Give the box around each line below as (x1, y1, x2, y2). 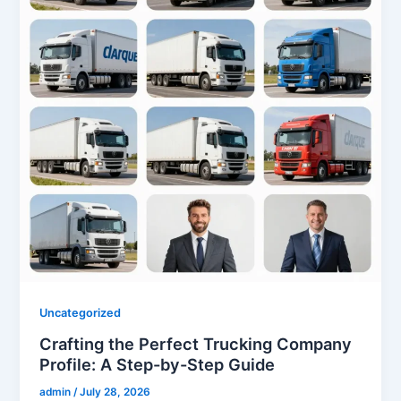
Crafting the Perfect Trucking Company (39, 333, 353, 354)
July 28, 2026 (80, 385, 151, 398)
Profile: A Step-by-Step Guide (39, 354, 276, 374)
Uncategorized (39, 306, 122, 320)
